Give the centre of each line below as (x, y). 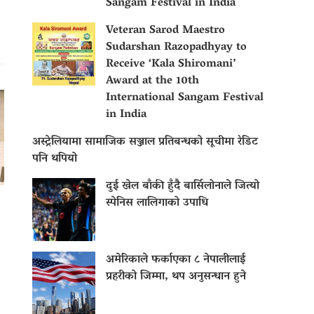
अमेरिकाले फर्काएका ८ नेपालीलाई (176, 260)
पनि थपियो (55, 159)
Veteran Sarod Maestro (165, 31)
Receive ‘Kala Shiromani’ (171, 65)
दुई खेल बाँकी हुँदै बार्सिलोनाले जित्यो (183, 187)
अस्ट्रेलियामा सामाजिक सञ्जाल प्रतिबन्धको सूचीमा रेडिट (145, 143)
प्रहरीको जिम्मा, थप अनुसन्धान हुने (176, 277)
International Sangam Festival (185, 98)
